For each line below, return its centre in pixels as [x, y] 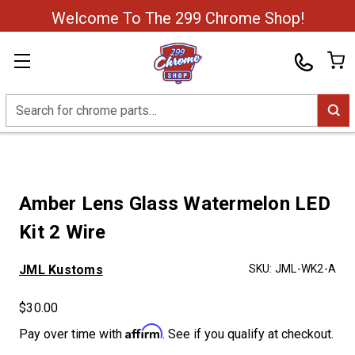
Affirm [144, 331]
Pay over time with [72, 334]
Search [25, 103]
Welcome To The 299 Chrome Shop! [177, 18]
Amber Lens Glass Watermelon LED [175, 204]
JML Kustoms [61, 270]
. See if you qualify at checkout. [248, 334]
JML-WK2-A [305, 269]
